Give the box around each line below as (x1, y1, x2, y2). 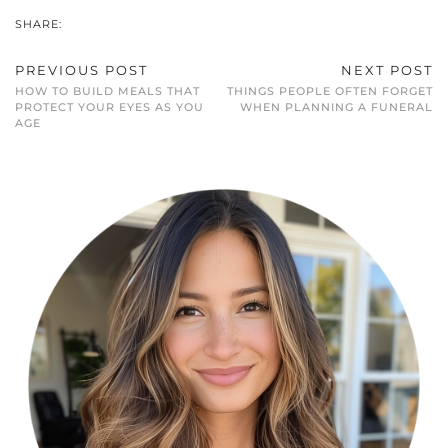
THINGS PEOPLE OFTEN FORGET (227, 84, 433, 99)
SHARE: (15, 17, 66, 32)
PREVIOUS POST (15, 62, 148, 79)
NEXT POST (341, 62, 433, 79)
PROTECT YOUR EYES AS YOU (15, 100, 204, 115)
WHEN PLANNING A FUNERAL (240, 100, 433, 115)
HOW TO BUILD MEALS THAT (15, 84, 200, 99)
